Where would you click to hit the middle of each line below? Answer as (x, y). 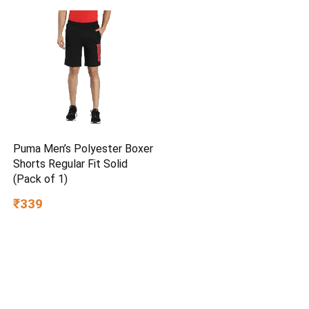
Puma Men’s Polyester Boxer (83, 148)
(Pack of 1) (41, 179)
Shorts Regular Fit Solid (71, 163)
